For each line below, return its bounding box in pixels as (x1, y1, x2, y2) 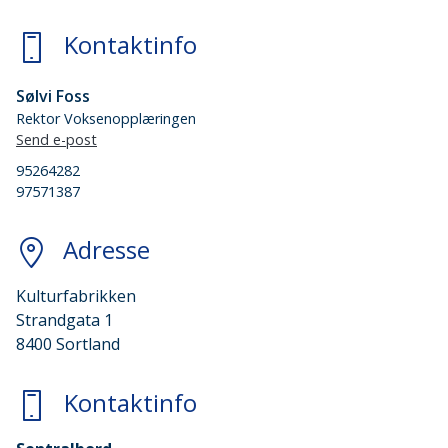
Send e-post (16, 129, 97, 149)
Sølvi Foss (16, 85, 90, 108)
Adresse (62, 233, 150, 267)
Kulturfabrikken (16, 285, 136, 308)
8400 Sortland (16, 333, 120, 356)
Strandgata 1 (16, 309, 113, 332)
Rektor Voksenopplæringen (16, 109, 196, 129)
